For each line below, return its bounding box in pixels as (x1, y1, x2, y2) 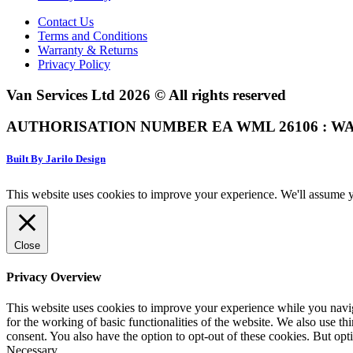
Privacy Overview (6, 269, 102, 284)
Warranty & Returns (38, 43, 138, 57)
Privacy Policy (38, 57, 110, 71)
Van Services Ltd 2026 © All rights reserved (6, 86, 286, 103)
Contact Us (38, 14, 94, 28)
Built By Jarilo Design (6, 153, 106, 165)
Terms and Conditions (38, 28, 147, 43)
